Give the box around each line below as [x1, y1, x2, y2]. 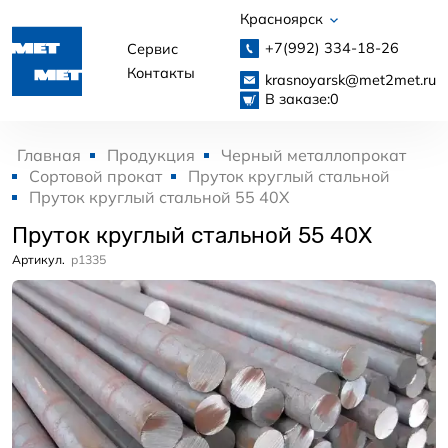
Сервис [127, 39, 178, 58]
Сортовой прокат [29, 166, 162, 187]
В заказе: [264, 89, 330, 108]
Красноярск [240, 10, 327, 28]
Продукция [107, 145, 195, 166]
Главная [17, 145, 81, 166]
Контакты [127, 63, 195, 82]
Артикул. [12, 252, 65, 268]
